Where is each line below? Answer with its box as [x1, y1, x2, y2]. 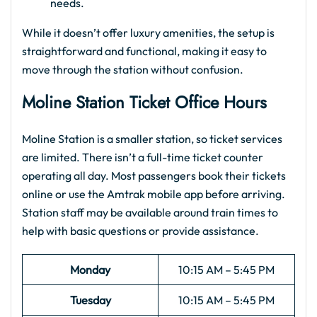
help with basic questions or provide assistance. [22, 224, 259, 238]
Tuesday [69, 293, 111, 307]
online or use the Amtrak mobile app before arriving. [22, 187, 285, 201]
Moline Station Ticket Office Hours [22, 90, 267, 115]
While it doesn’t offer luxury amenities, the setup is [22, 25, 275, 40]
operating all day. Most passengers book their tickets [22, 168, 286, 183]
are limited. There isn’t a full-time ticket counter [22, 150, 263, 164]
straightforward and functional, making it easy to [22, 44, 267, 58]
